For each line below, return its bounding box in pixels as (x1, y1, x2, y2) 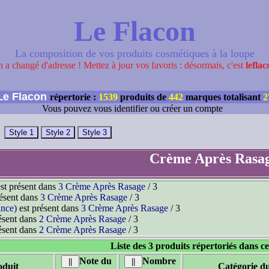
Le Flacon (73, 15, 196, 47)
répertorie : (50, 92, 98, 102)
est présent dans (17, 203, 81, 213)
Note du (79, 256, 112, 266)
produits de (118, 92, 169, 102)
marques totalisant (183, 92, 263, 102)
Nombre (142, 256, 176, 266)
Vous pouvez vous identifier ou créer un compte (41, 103, 228, 113)
